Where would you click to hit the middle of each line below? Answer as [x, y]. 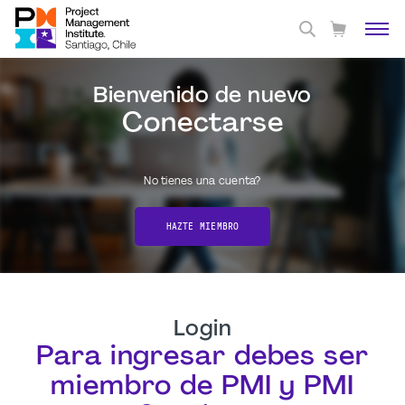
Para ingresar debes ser [202, 358]
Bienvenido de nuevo [202, 97]
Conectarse [202, 124]
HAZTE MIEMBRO [202, 226]
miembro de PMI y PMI [202, 387]
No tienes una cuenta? [202, 182]
